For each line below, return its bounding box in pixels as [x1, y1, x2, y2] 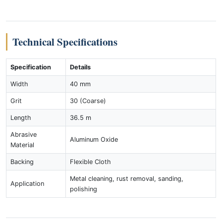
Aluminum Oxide [70, 136, 118, 143]
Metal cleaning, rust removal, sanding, [70, 175, 183, 182]
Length [10, 114, 31, 121]
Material [10, 141, 34, 149]
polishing [70, 185, 97, 193]
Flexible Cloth [70, 158, 111, 166]
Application [10, 180, 44, 187]
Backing [10, 158, 34, 166]
